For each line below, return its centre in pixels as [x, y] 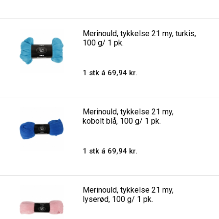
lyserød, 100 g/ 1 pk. [118, 199]
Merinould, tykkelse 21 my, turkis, [140, 33]
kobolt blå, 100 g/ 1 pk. [122, 121]
